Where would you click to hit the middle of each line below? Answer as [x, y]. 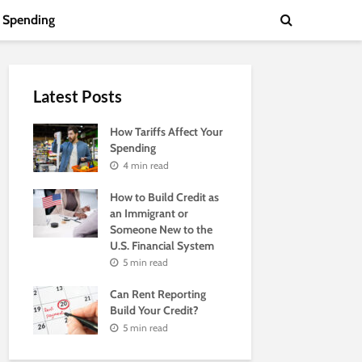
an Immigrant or [149, 213]
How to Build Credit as [164, 197]
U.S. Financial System [162, 245]
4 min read [146, 165]
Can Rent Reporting [158, 295]
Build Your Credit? [154, 311]
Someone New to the [161, 229]
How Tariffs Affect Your [166, 132]
